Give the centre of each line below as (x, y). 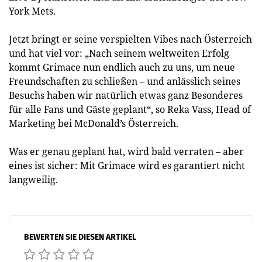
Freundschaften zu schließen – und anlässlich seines (125, 81)
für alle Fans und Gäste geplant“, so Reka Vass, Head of (130, 109)
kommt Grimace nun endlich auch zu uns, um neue (122, 67)
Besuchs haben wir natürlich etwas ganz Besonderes (126, 95)
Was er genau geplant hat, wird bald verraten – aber (126, 151)
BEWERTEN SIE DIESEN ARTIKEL (80, 237)
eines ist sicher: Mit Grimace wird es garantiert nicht (127, 166)
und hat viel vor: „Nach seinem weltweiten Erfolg (119, 53)
